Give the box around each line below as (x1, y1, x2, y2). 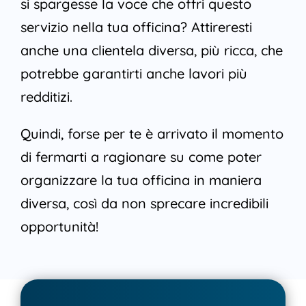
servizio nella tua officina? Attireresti (20, 18, 252, 36)
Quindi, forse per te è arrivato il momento (20, 125, 283, 143)
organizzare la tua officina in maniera (20, 171, 262, 189)
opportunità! (20, 218, 98, 236)
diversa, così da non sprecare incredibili (20, 195, 268, 212)
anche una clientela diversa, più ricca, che (20, 42, 283, 59)
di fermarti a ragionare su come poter (20, 148, 262, 166)
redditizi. (20, 88, 72, 106)
